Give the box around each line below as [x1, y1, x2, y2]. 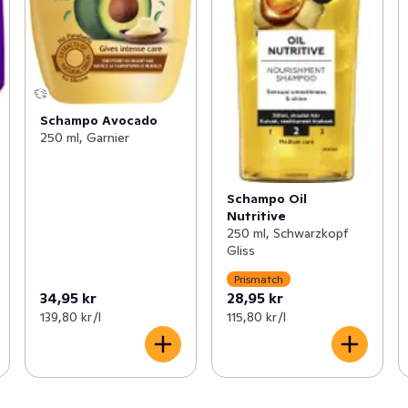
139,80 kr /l [39, 309, 101, 326]
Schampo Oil [226, 189, 307, 207]
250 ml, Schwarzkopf [226, 224, 348, 241]
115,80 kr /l [226, 309, 286, 326]
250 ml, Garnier [39, 128, 129, 146]
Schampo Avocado [39, 111, 158, 128]
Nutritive [226, 207, 286, 224]
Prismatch [233, 271, 283, 286]
